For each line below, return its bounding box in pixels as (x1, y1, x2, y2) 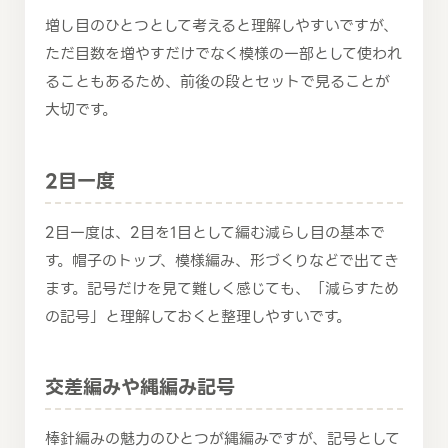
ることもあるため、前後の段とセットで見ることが (45, 70, 390, 95)
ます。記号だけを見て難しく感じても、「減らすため (45, 276, 399, 301)
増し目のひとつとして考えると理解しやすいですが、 (45, 14, 398, 39)
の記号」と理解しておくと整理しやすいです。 (45, 304, 351, 329)
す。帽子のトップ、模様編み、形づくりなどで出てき (45, 248, 399, 273)
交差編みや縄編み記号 (45, 372, 235, 404)
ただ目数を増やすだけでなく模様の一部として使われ (45, 42, 402, 67)
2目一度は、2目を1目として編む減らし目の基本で (45, 220, 385, 245)
